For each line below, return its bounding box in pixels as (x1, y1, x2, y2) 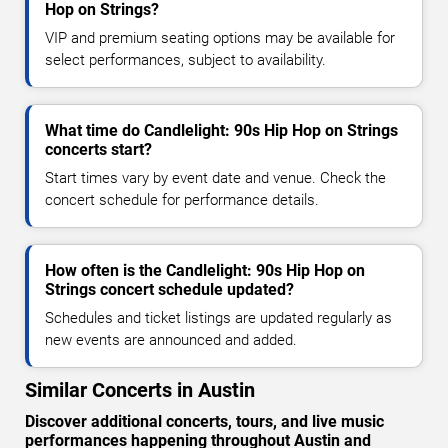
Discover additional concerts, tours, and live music (25, 412, 384, 432)
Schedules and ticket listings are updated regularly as (45, 309, 392, 328)
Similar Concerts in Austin (25, 378, 255, 403)
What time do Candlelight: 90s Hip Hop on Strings (45, 121, 398, 141)
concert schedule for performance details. (45, 191, 319, 210)
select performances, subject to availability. (45, 51, 326, 70)
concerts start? (45, 140, 152, 160)
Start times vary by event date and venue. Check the (45, 169, 386, 188)
